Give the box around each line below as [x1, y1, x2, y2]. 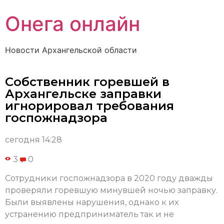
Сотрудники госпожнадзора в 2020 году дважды [5, 173, 213, 183]
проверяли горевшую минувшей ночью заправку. [5, 185, 217, 195]
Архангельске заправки [5, 86, 161, 101]
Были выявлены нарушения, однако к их [5, 197, 178, 207]
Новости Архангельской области [5, 45, 137, 55]
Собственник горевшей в [5, 74, 169, 89]
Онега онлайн [5, 11, 140, 36]
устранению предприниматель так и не [5, 209, 174, 219]
